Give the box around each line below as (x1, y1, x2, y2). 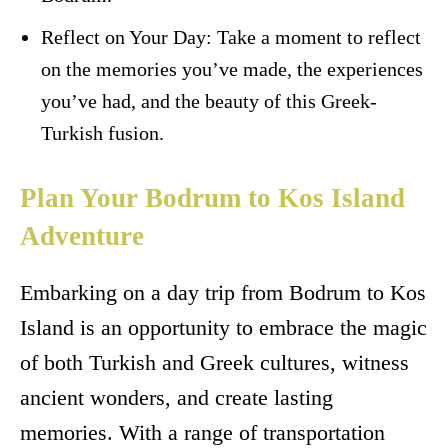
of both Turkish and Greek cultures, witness (20, 350, 409, 376)
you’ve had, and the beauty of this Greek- (41, 90, 377, 113)
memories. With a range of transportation (20, 420, 385, 446)
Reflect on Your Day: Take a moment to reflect (41, 26, 421, 49)
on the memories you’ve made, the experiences (41, 58, 423, 81)
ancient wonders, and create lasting (20, 385, 333, 411)
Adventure (20, 221, 144, 252)
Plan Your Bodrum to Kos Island (20, 183, 405, 214)
